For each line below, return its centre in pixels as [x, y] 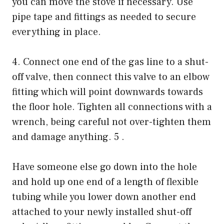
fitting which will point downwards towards [107, 92]
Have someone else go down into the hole [104, 167]
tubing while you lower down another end [104, 197]
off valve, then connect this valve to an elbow [111, 77]
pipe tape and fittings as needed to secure [104, 17]
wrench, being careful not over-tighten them [111, 122]
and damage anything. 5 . [68, 137]
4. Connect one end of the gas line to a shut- [110, 62]
